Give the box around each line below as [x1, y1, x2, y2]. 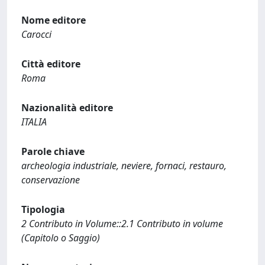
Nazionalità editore [21, 101, 113, 114]
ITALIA [21, 115, 47, 128]
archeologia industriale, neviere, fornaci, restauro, [21, 159, 227, 172]
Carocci [21, 27, 51, 41]
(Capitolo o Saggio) [21, 231, 100, 244]
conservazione [21, 173, 80, 186]
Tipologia [21, 202, 65, 216]
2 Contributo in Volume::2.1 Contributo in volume [21, 216, 223, 230]
